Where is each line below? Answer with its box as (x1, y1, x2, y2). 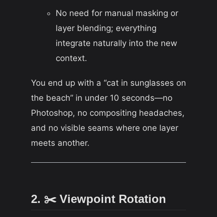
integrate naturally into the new (56, 38, 177, 48)
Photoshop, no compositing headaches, (31, 108, 185, 118)
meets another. (31, 138, 90, 148)
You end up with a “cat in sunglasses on (31, 78, 186, 88)
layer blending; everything (56, 23, 156, 33)
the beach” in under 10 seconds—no (31, 93, 172, 103)
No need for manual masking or (56, 8, 178, 18)
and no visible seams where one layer (31, 123, 178, 133)
